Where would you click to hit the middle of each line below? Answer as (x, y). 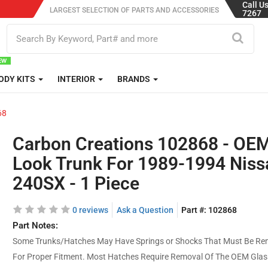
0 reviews (91, 210)
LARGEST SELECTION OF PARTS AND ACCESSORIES (134, 10)
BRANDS (134, 79)
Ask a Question (145, 210)
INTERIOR (77, 79)
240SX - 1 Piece (76, 183)
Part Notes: (36, 226)
